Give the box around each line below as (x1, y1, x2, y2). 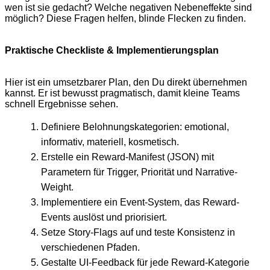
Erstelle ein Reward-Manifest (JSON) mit (41, 152, 214, 163)
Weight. (41, 182, 74, 193)
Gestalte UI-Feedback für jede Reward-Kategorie (41, 257, 250, 268)
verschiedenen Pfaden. (41, 242, 140, 253)
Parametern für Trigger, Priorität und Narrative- (41, 167, 237, 178)
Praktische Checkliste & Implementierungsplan (5, 45, 219, 56)
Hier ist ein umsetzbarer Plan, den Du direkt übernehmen (5, 77, 247, 88)
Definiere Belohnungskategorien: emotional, (41, 122, 229, 133)
